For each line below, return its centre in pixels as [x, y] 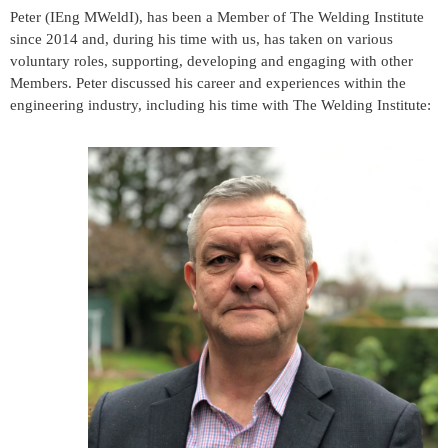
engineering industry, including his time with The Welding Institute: [220, 104]
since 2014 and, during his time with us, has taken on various [201, 38]
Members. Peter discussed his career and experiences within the [208, 82]
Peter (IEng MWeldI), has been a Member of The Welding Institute [217, 16]
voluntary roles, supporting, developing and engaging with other [211, 60]
